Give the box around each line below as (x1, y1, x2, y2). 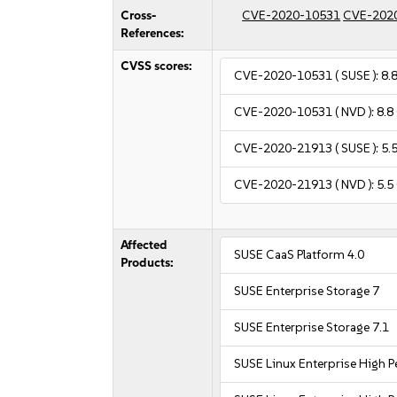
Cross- (121, 8, 157, 23)
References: (121, 26, 185, 41)
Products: (121, 255, 175, 270)
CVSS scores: (121, 58, 193, 74)
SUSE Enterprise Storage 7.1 (234, 320, 390, 335)
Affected (121, 237, 168, 253)
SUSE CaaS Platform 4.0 (234, 247, 365, 262)
